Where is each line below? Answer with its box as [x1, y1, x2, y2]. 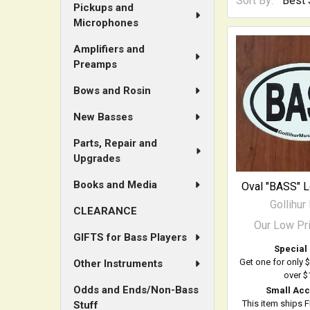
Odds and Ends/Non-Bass [73, 284, 199, 296]
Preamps [73, 58, 117, 71]
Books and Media [73, 179, 157, 191]
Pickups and [73, 1, 134, 14]
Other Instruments [73, 257, 163, 270]
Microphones [73, 17, 138, 29]
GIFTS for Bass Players [73, 231, 187, 244]
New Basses [73, 111, 133, 123]
